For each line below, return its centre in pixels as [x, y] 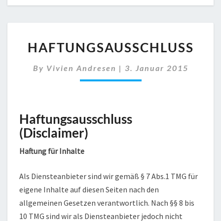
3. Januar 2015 [156, 68]
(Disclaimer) [54, 132]
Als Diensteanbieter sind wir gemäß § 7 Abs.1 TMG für [109, 176]
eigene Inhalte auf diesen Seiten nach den [89, 189]
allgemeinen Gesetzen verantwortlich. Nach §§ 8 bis [107, 203]
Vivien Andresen [81, 68]
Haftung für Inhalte [52, 151]
